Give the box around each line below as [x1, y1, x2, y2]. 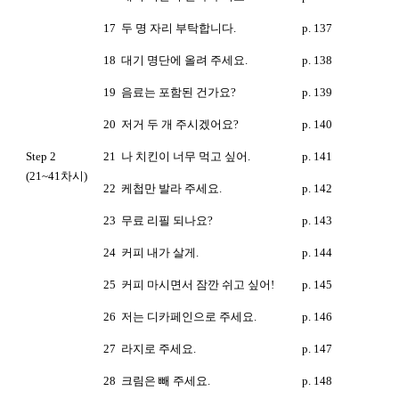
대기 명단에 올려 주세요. [121, 53, 248, 67]
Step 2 [26, 149, 56, 163]
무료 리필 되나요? [121, 213, 213, 227]
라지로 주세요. [121, 341, 196, 355]
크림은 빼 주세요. [121, 373, 210, 387]
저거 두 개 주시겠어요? [121, 117, 239, 131]
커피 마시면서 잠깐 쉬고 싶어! [121, 277, 274, 291]
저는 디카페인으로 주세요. [121, 309, 256, 323]
